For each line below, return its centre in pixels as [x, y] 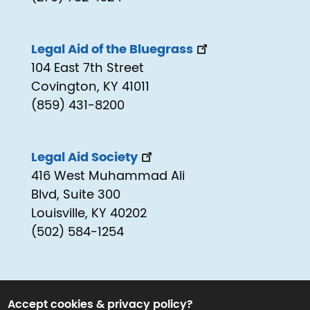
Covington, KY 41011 [90, 88]
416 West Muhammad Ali [108, 177]
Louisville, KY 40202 [89, 214]
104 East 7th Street [88, 69]
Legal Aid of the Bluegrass [112, 50]
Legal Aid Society [84, 158]
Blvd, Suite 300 [76, 195]
